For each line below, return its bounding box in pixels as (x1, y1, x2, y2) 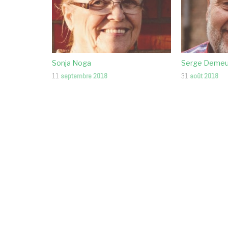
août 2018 (190, 71, 219, 80)
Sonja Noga (52, 58, 91, 67)
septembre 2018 (61, 71, 107, 80)
